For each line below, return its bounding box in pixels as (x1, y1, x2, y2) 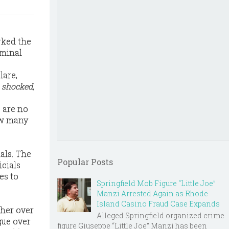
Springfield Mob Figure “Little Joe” (97, 178, 216, 188)
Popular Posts (57, 156, 113, 167)
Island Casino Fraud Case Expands (97, 199, 220, 209)
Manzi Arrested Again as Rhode (97, 189, 208, 198)
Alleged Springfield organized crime (97, 210, 224, 220)
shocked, (2, 81, 34, 91)
